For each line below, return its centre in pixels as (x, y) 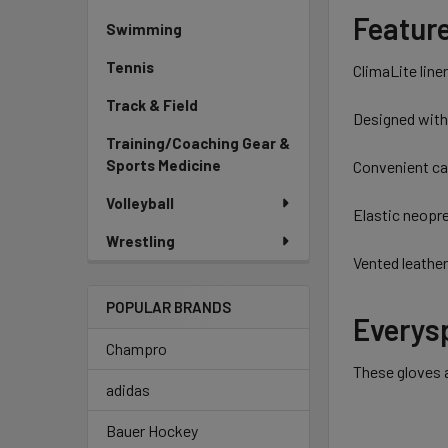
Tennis (130, 67)
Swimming (144, 29)
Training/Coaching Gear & (198, 143)
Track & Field (152, 105)
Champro (136, 348)
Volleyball (140, 203)
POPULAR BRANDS (168, 307)
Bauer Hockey (152, 430)
